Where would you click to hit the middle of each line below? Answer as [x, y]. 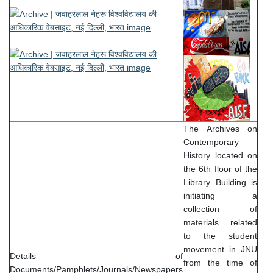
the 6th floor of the [220, 169]
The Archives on [220, 129]
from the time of [220, 263]
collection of [220, 209]
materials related [220, 223]
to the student [220, 236]
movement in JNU [220, 250]
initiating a [220, 196]
